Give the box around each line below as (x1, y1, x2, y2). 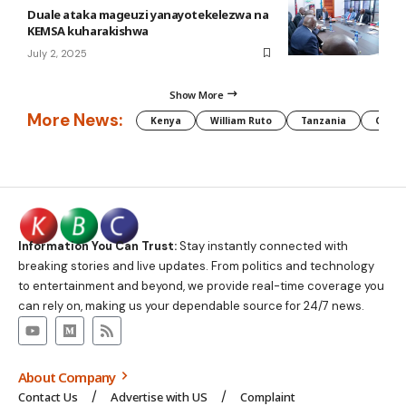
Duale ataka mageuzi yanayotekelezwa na (27, 5, 269, 23)
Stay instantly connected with (177, 238, 348, 255)
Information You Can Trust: (18, 238, 177, 255)
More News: (27, 109, 122, 132)
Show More (169, 87, 224, 101)
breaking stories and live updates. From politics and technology (18, 258, 374, 275)
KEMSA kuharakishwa (27, 22, 149, 39)
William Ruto (210, 113, 272, 127)
